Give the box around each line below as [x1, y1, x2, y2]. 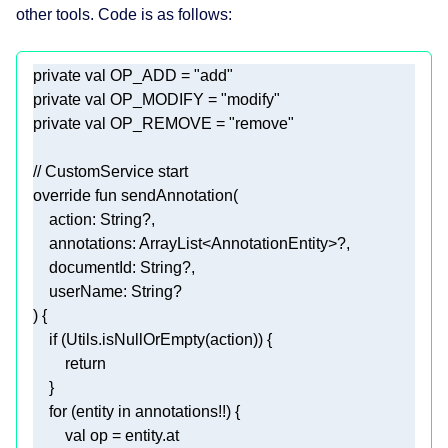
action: [33, 210, 100, 228]
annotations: [33, 234, 139, 252]
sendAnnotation [121, 186, 233, 204]
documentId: [33, 258, 140, 276]
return [65, 354, 106, 372]
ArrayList [139, 234, 202, 252]
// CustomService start [33, 162, 188, 180]
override [33, 186, 91, 204]
